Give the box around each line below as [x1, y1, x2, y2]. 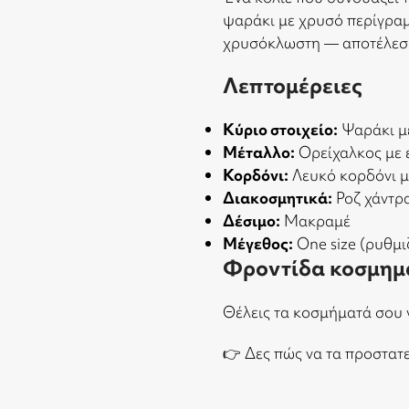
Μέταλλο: [223, 142, 295, 163]
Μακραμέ [280, 210, 351, 231]
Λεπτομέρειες [223, 71, 362, 100]
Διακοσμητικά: [223, 187, 332, 208]
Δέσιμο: [223, 210, 280, 231]
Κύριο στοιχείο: [223, 119, 338, 140]
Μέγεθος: [223, 233, 293, 254]
